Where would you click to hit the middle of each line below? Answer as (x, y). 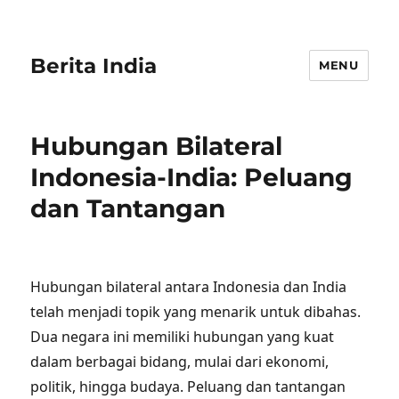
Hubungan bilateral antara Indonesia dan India (189, 287)
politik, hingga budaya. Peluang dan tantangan (188, 387)
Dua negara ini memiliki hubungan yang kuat (183, 337)
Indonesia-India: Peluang (192, 177)
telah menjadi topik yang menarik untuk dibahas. (196, 312)
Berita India (94, 65)
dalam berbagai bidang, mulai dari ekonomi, (180, 362)
